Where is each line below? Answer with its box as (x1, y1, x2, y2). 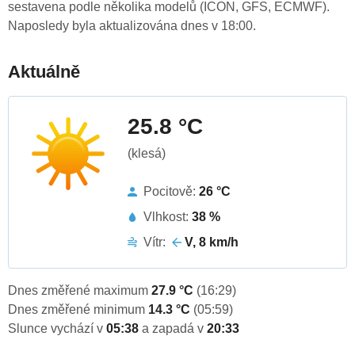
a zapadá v (142, 322, 207, 336)
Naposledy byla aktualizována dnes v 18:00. (8, 19, 256, 33)
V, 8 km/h (185, 235, 239, 250)
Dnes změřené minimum (8, 303, 148, 317)
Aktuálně (8, 62, 80, 82)
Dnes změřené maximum (8, 284, 151, 298)
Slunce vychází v (8, 322, 106, 336)
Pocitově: (143, 185, 199, 199)
